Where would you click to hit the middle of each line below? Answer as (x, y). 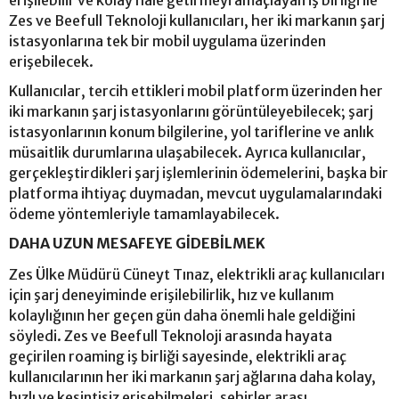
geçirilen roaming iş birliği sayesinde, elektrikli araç (178, 356)
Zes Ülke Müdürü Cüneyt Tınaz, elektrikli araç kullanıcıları (197, 274)
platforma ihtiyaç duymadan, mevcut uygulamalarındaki (195, 193)
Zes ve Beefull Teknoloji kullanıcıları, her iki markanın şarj (197, 20)
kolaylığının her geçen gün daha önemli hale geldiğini (182, 315)
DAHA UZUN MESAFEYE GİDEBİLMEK (137, 243)
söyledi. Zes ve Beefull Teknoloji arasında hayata (171, 335)
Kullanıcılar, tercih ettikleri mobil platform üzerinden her (196, 90)
